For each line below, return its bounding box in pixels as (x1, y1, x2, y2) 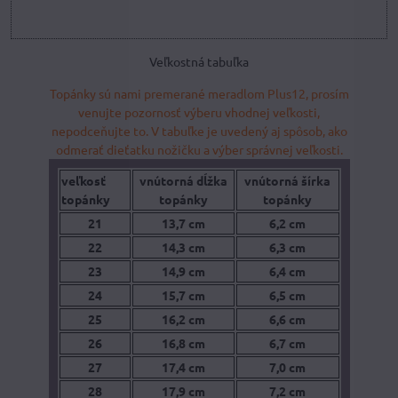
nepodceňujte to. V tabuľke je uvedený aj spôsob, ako (51, 122, 347, 139)
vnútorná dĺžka (139, 171, 227, 188)
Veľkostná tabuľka (149, 52, 249, 69)
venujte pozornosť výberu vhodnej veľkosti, (78, 103, 320, 120)
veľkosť (60, 171, 106, 188)
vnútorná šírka (244, 171, 330, 188)
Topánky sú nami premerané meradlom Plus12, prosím (49, 84, 349, 101)
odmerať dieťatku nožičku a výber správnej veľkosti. (55, 140, 343, 157)
